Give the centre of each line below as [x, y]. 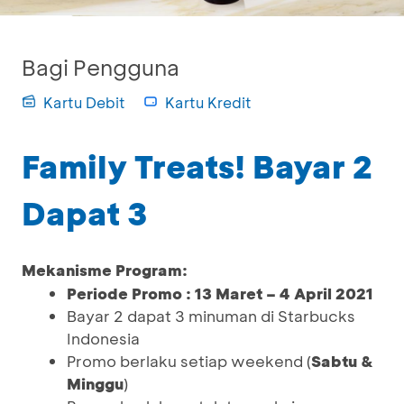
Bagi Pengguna [101, 67]
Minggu [95, 383]
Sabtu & [342, 361]
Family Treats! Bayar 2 [197, 166]
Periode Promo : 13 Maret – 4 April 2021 [220, 293]
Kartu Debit [84, 102]
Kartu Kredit [208, 102]
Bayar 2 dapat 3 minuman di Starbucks [211, 316]
